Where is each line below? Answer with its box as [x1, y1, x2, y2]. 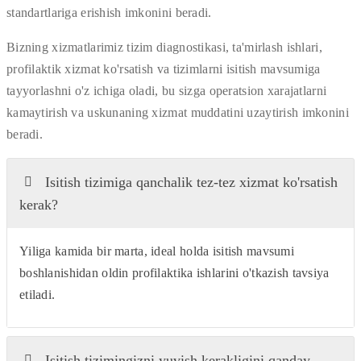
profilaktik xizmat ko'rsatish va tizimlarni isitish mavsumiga [6, 62, 321, 77]
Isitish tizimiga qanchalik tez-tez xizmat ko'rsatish [45, 174, 338, 191]
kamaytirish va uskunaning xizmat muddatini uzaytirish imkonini [6, 106, 349, 120]
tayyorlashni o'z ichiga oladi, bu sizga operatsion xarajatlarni [6, 84, 327, 98]
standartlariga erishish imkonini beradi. [6, 6, 212, 20]
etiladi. [19, 288, 56, 302]
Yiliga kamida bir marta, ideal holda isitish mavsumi [19, 244, 294, 259]
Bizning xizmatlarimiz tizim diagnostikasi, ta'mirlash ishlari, [6, 40, 322, 55]
